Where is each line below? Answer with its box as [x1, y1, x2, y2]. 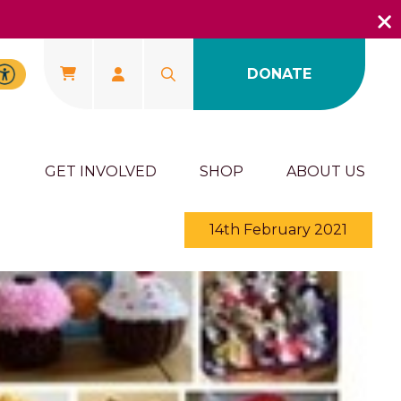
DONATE [247, 65, 311, 82]
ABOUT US [286, 163, 365, 180]
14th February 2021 [209, 221, 347, 238]
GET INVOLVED [45, 163, 157, 180]
